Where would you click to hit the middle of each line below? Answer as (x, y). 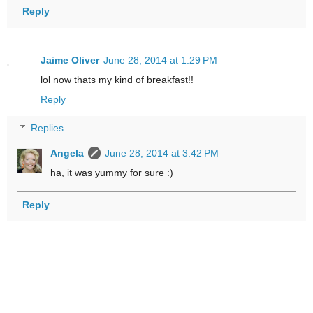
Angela (67, 153)
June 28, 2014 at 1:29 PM (160, 60)
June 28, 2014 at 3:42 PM (162, 153)
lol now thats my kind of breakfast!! (117, 79)
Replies (48, 128)
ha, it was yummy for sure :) (112, 173)
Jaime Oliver (70, 60)
